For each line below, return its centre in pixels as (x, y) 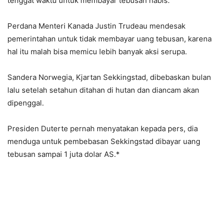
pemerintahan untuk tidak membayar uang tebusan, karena (110, 38)
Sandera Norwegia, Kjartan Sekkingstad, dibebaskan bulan (109, 77)
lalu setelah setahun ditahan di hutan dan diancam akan (103, 90)
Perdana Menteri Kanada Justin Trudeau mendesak (96, 26)
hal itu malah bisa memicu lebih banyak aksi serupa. (97, 51)
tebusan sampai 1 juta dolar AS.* (64, 154)
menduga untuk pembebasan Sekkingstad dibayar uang (104, 141)
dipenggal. (26, 103)
